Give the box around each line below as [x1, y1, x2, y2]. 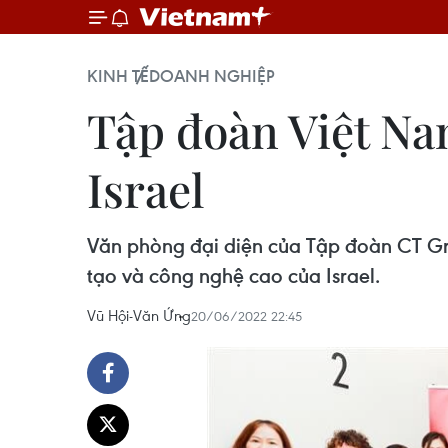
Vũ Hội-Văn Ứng [87, 305, 191, 325]
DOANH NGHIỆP [149, 65, 274, 87]
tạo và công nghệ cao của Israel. [87, 262, 380, 289]
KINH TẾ [87, 65, 149, 87]
